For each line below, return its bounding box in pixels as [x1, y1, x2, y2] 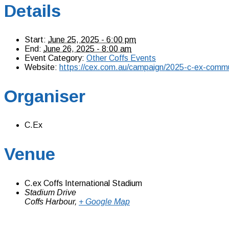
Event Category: [25, 53, 84, 62]
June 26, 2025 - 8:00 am [43, 44, 131, 53]
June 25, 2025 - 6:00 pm [48, 35, 136, 44]
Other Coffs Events [86, 53, 156, 62]
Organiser [4, 86, 85, 106]
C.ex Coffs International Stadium [25, 178, 142, 188]
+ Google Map [79, 197, 130, 206]
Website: [25, 62, 57, 72]
